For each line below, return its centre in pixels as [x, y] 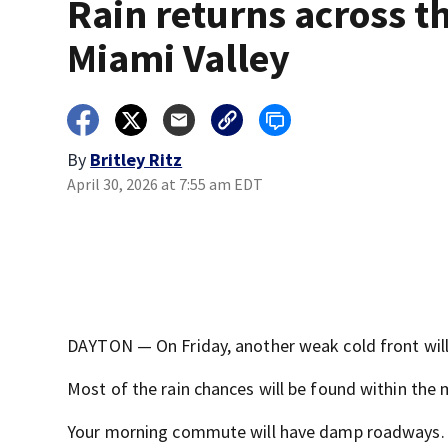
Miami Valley [179, 58]
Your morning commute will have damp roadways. [256, 432]
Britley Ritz [136, 160]
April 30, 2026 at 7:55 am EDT [165, 184]
